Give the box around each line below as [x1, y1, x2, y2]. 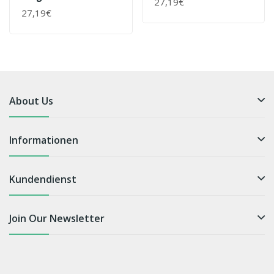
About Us [9, 94, 53, 108]
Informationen [9, 133, 78, 147]
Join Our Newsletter [9, 211, 105, 225]
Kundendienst [9, 172, 76, 186]
